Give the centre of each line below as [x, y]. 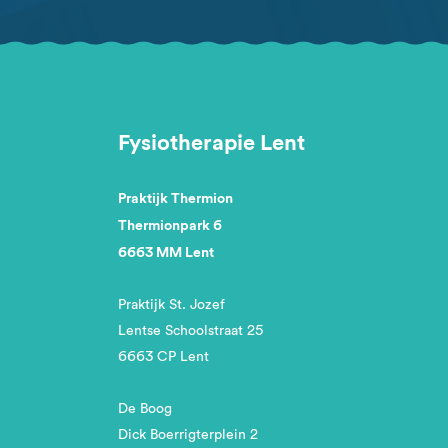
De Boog [145, 409]
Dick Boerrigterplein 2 [188, 435]
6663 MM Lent [166, 252]
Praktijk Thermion [175, 198]
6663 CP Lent [163, 357]
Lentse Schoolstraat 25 [190, 331]
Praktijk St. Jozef [171, 305]
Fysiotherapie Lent [211, 142]
